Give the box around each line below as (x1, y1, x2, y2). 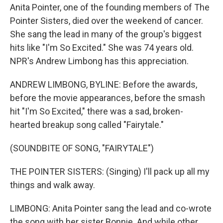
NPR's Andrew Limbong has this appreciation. (10, 56, 189, 66)
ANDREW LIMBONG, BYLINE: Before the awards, (10, 79, 197, 90)
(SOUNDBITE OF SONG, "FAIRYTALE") (10, 143, 154, 153)
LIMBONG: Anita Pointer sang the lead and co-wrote (10, 203, 212, 214)
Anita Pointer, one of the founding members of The (10, 2, 210, 12)
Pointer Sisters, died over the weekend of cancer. (10, 15, 203, 26)
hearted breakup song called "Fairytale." (10, 119, 164, 130)
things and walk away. (10, 180, 95, 190)
